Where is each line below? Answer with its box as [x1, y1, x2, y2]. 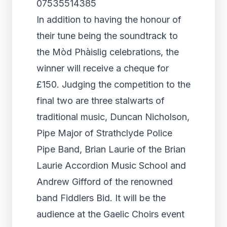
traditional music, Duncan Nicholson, [36, 111, 190, 122]
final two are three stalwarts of [36, 95, 165, 106]
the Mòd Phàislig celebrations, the [36, 47, 179, 57]
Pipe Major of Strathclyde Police [36, 128, 172, 138]
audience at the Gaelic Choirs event [36, 209, 184, 219]
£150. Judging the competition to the [36, 79, 191, 90]
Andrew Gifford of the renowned [36, 176, 173, 187]
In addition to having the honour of [36, 14, 181, 25]
